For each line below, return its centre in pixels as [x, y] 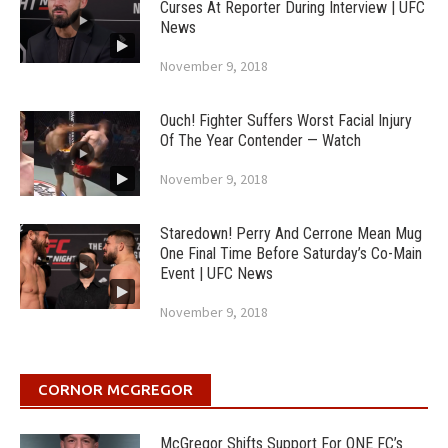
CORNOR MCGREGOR [115, 390]
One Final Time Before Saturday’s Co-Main [291, 254]
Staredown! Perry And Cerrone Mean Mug [291, 234]
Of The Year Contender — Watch [260, 141]
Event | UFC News [216, 274]
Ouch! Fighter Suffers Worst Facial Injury [286, 121]
